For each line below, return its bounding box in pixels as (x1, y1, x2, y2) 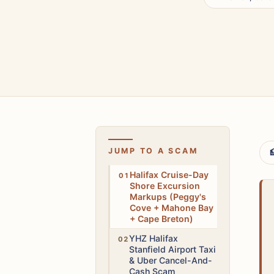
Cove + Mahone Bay (130, 202, 214, 213)
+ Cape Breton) (130, 213, 194, 224)
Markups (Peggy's (130, 191, 207, 202)
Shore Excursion (130, 180, 201, 191)
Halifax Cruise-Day (130, 169, 209, 180)
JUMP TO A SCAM (108, 146, 198, 155)
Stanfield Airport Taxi (129, 243, 217, 254)
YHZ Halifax (129, 232, 179, 243)
